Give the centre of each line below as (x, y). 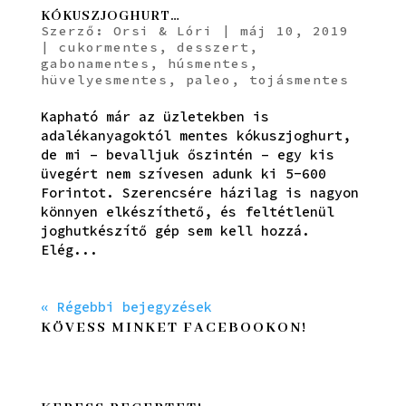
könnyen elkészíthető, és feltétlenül (187, 211)
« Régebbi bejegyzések (126, 306)
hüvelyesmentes (104, 79)
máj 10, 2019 (294, 30)
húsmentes (208, 63)
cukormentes (108, 47)
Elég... (69, 249)
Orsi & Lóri (163, 30)
